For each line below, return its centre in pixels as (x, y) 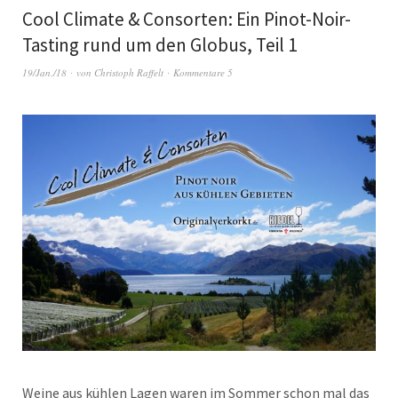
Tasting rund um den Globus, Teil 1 (159, 45)
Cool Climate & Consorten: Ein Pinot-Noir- (187, 20)
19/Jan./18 (44, 73)
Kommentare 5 (203, 73)
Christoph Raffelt (129, 73)
